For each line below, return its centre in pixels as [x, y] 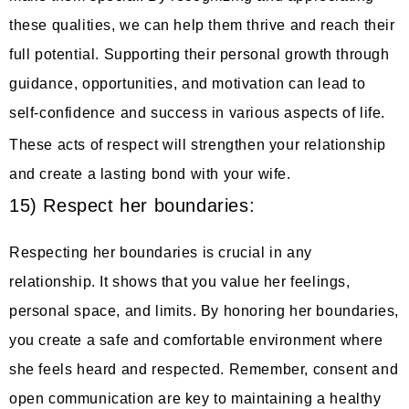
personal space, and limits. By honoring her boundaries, [204, 311]
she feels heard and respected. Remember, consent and [204, 370]
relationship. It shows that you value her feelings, [180, 282]
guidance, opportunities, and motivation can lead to [188, 83]
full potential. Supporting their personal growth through [199, 54]
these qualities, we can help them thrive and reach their [202, 25]
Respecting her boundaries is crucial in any [161, 253]
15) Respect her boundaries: [132, 206]
